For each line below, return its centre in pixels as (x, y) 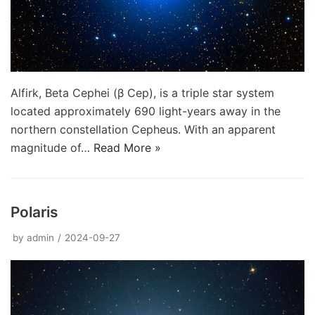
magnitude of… (52, 147)
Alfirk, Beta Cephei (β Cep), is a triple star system (142, 92)
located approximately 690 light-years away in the (146, 111)
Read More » (127, 147)
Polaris (34, 212)
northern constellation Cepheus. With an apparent (143, 129)
